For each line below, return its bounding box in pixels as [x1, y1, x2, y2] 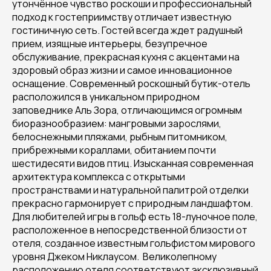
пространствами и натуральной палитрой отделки [12, 183, 249, 197]
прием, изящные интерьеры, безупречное [12, 37, 207, 50]
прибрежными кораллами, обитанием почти [12, 143, 216, 157]
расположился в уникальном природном [12, 90, 200, 103]
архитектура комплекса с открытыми [12, 170, 185, 183]
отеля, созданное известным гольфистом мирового [12, 237, 255, 250]
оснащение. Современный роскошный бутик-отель [12, 77, 250, 90]
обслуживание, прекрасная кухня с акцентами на [12, 50, 240, 64]
